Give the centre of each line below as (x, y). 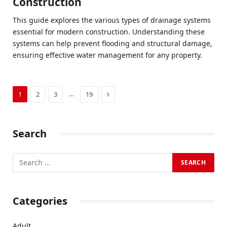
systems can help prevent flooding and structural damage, (112, 43)
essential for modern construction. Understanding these (109, 31)
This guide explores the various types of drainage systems (112, 20)
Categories (40, 201)
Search (30, 133)
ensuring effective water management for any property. (107, 55)
